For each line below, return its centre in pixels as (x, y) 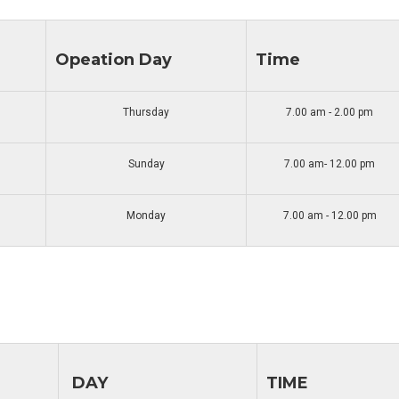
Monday (146, 216)
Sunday (146, 164)
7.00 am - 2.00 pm (330, 112)
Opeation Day (114, 60)
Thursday (146, 112)
